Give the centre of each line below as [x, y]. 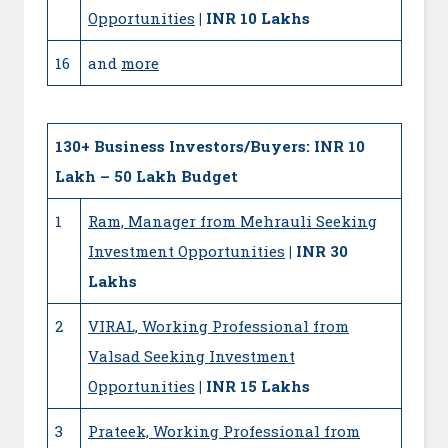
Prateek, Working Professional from [224, 431]
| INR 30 [318, 251]
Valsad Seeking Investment [191, 356]
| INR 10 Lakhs [254, 17]
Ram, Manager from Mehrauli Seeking [232, 221]
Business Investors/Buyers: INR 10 [229, 146]
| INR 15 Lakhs [254, 386]
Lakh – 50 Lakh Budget [146, 176]
